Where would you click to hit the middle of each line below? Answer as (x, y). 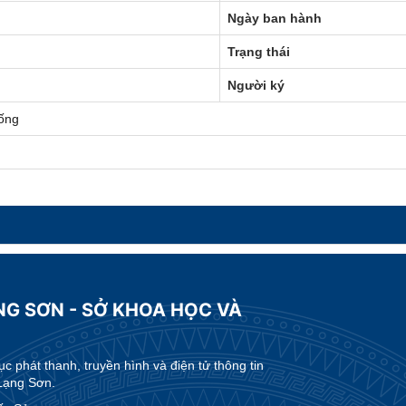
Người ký (256, 85)
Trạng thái (259, 51)
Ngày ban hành (275, 18)
